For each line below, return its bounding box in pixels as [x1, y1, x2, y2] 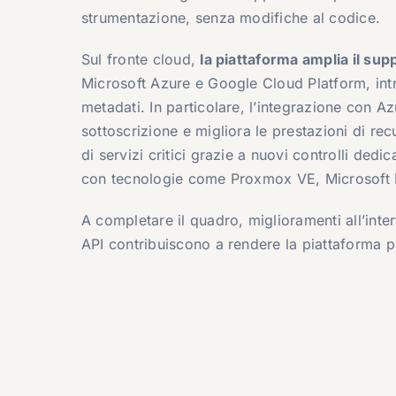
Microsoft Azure [80, 73, 191, 92]
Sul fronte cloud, [80, 49, 201, 68]
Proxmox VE [230, 169, 316, 187]
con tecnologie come [80, 169, 231, 187]
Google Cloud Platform [208, 73, 367, 92]
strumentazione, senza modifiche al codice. [80, 8, 381, 27]
